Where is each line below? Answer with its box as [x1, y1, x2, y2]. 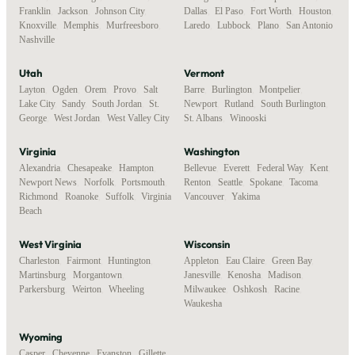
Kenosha [227, 269, 261, 281]
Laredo [184, 19, 210, 31]
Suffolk [105, 190, 134, 202]
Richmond [19, 190, 58, 202]
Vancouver [184, 190, 224, 202]
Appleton [184, 254, 219, 266]
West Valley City [107, 112, 170, 124]
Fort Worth [250, 5, 292, 17]
